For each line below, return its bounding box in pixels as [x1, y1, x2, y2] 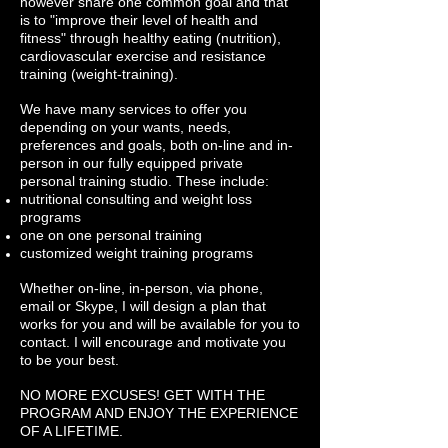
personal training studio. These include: [20, 173, 269, 189]
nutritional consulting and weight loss [20, 191, 252, 207]
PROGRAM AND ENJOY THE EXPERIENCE [20, 405, 298, 421]
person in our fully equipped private [20, 155, 243, 171]
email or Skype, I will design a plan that [20, 298, 266, 314]
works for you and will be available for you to [20, 316, 300, 332]
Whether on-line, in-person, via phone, [20, 280, 263, 296]
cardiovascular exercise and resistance [20, 48, 266, 64]
